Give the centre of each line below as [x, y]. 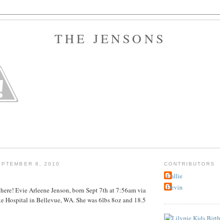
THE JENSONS [110, 38]
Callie [175, 176]
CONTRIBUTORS [190, 164]
